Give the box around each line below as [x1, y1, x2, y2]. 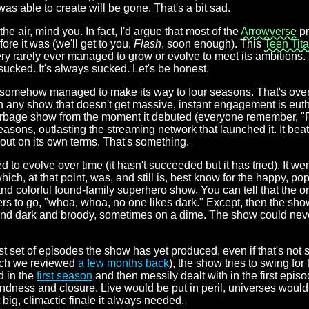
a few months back [78, 257, 169, 269]
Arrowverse [241, 26, 297, 37]
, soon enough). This [161, 38, 264, 50]
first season [37, 270, 92, 281]
